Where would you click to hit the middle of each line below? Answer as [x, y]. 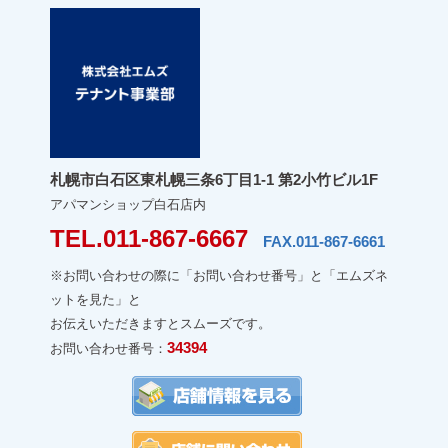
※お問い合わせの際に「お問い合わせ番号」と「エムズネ [219, 275]
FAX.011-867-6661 [316, 241]
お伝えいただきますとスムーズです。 [160, 323]
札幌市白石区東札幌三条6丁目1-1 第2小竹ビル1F [214, 179]
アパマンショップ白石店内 [128, 204]
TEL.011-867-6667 [149, 238]
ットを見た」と [95, 299]
